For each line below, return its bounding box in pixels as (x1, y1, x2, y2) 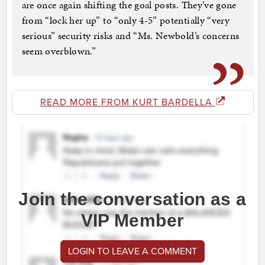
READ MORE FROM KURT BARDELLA (40, 96, 215, 109)
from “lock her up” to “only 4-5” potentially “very (21, 13, 230, 28)
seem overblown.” (21, 44, 96, 59)
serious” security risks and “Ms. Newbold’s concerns (21, 28, 240, 43)
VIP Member (80, 211, 185, 231)
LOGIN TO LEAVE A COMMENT (68, 245, 197, 258)
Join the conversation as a (18, 189, 247, 209)
